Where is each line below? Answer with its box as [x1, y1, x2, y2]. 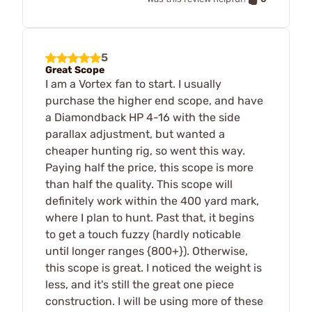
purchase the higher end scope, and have [45, 94, 263, 108]
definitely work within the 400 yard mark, [45, 194, 259, 208]
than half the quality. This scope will [45, 178, 233, 192]
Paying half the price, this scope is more [45, 161, 253, 175]
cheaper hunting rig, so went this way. [45, 144, 245, 158]
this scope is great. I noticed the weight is [45, 261, 262, 275]
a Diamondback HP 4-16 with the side [45, 111, 240, 125]
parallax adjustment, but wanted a [45, 127, 225, 141]
